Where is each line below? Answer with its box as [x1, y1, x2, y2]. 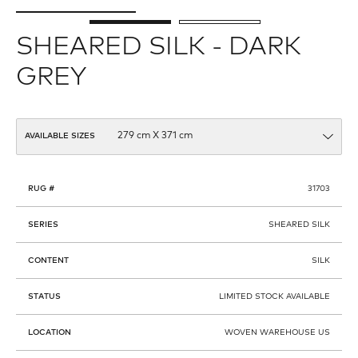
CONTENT [28, 256, 69, 265]
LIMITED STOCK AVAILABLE [219, 292, 330, 300]
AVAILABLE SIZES [25, 132, 95, 141]
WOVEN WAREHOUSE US [225, 328, 330, 336]
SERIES [28, 220, 58, 229]
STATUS [28, 292, 61, 300]
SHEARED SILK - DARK [16, 34, 301, 60]
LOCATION [28, 328, 71, 336]
